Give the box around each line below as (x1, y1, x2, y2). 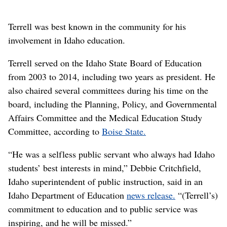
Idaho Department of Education (8, 188, 127, 201)
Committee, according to (8, 125, 102, 137)
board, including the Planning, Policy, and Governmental (8, 97, 217, 110)
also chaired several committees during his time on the (8, 84, 208, 96)
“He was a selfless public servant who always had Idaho (8, 147, 215, 160)
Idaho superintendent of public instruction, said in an (8, 175, 203, 187)
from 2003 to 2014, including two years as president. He (8, 70, 215, 83)
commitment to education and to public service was (8, 202, 198, 215)
